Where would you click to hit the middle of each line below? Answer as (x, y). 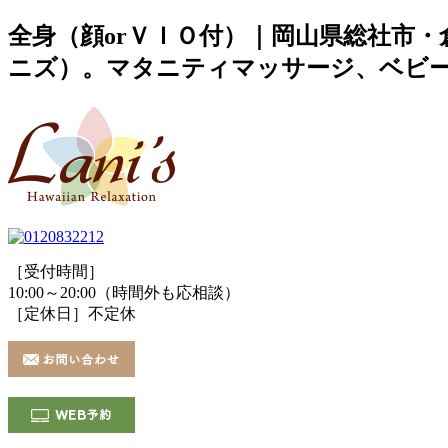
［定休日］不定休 (72, 313)
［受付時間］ (56, 271)
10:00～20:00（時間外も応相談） (124, 292)
